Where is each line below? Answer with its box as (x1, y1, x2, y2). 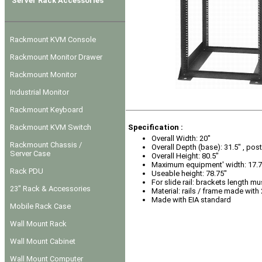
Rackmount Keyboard (10, 105, 83, 114)
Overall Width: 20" (151, 134, 211, 143)
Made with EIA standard (151, 195, 231, 204)
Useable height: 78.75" (151, 169, 227, 178)
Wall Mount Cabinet (10, 236, 75, 246)
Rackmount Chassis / (10, 140, 82, 149)
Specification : (128, 123, 183, 132)
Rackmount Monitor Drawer (10, 52, 102, 61)
